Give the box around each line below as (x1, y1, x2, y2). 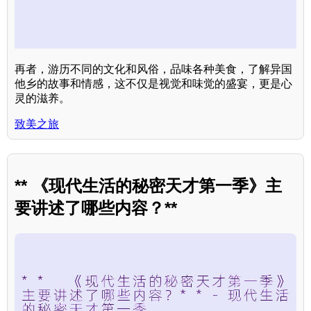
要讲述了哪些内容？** (15, 198, 177, 217)
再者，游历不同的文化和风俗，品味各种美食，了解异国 (15, 62, 292, 75)
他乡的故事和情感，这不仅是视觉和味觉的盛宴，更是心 (15, 77, 292, 90)
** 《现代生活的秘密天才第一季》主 (15, 176, 282, 195)
